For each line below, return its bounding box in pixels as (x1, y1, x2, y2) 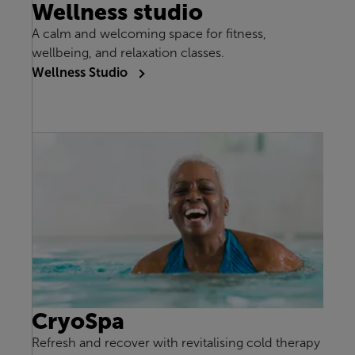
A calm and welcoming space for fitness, (32, 27, 266, 41)
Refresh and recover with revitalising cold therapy (32, 336, 320, 350)
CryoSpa (32, 308, 124, 334)
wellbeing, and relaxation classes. (32, 46, 224, 60)
